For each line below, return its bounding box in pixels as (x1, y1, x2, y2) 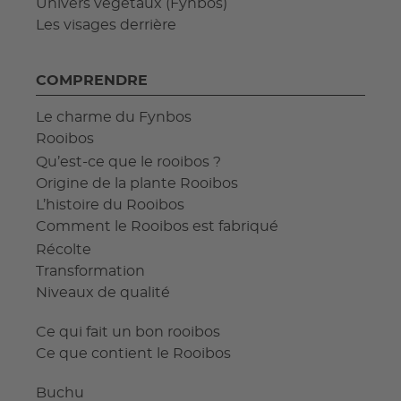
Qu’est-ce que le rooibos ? (36, 154, 221, 169)
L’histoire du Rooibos (36, 197, 184, 212)
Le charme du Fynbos (36, 109, 192, 124)
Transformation (36, 263, 145, 278)
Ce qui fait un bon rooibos (36, 324, 220, 339)
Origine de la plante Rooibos (36, 175, 238, 191)
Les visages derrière (36, 17, 176, 32)
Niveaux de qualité (36, 285, 170, 300)
